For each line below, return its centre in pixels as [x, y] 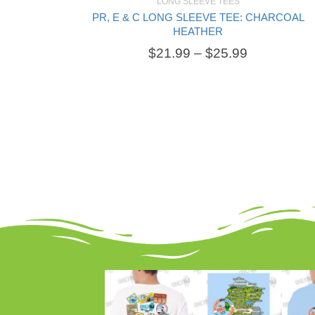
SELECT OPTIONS [127, 26]
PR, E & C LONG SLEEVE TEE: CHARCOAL [198, 17]
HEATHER [198, 31]
